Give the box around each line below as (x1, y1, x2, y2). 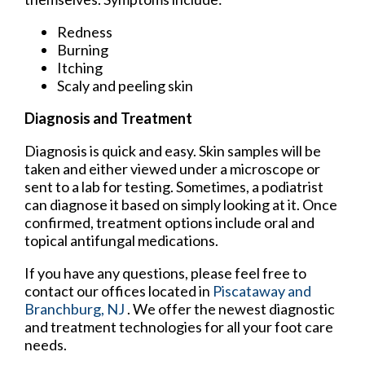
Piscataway (213, 282, 285, 301)
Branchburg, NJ (24, 300, 125, 319)
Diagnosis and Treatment (24, 109, 192, 128)
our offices (77, 282, 146, 301)
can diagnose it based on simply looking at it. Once (24, 196, 337, 214)
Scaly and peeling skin (57, 77, 193, 95)
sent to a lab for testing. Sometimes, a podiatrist (24, 178, 323, 196)
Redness (57, 23, 112, 42)
